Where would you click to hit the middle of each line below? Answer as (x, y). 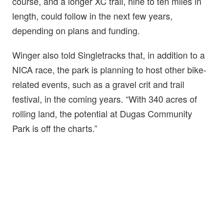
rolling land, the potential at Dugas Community (102, 113)
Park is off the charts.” (55, 128)
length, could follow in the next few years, (92, 15)
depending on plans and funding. (76, 30)
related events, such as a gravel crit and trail (98, 84)
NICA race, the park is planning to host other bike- (109, 69)
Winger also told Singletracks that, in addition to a (109, 55)
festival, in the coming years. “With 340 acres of (105, 99)
